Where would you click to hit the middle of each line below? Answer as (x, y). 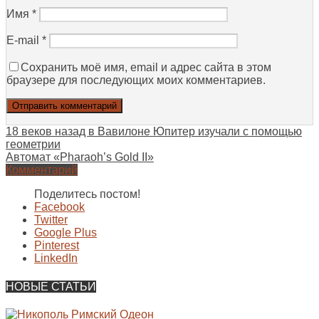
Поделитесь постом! (87, 194)
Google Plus (66, 233)
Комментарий (42, 170)
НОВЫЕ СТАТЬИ (51, 286)
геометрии (33, 145)
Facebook (59, 207)
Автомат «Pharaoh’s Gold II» (80, 157)
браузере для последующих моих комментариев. (136, 80)
